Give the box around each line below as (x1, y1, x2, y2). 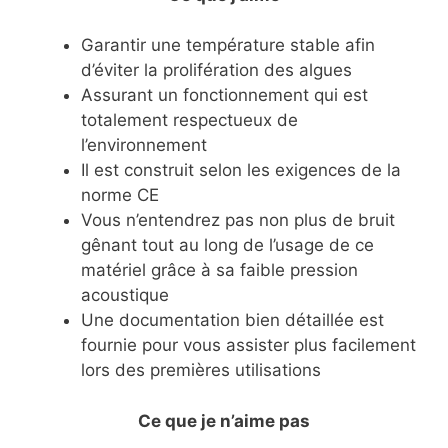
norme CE (81, 185, 159, 206)
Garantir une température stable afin (81, 35, 375, 56)
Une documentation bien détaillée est (81, 310, 384, 331)
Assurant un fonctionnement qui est (81, 85, 368, 106)
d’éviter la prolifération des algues (81, 60, 352, 81)
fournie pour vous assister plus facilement (81, 335, 416, 356)
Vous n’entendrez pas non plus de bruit (81, 210, 395, 231)
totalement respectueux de (81, 110, 298, 131)
